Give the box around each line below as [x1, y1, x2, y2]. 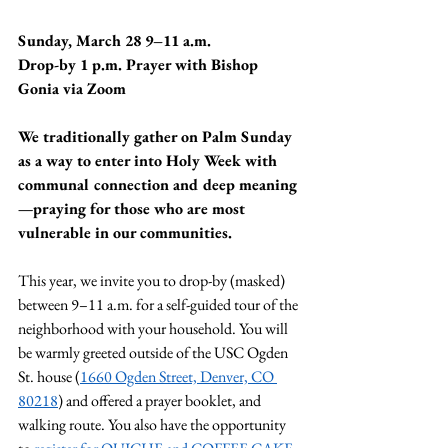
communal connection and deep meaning [18, 173, 297, 195]
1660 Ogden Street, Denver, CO [80, 365, 277, 387]
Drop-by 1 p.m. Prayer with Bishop [18, 53, 262, 75]
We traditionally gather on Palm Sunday [18, 125, 296, 147]
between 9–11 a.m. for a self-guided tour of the [18, 293, 301, 315]
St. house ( [18, 365, 80, 387]
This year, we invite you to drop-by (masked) [18, 269, 288, 291]
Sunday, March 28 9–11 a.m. [18, 29, 211, 51]
